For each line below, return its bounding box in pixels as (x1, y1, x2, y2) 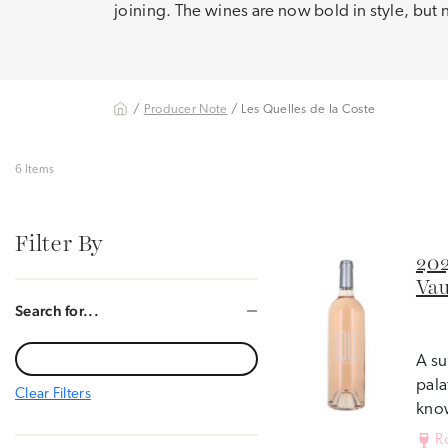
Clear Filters (15, 387, 91, 402)
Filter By (15, 234, 105, 256)
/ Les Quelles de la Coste (227, 103, 376, 116)
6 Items (15, 164, 55, 176)
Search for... (15, 302, 99, 319)
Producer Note (143, 103, 228, 116)
